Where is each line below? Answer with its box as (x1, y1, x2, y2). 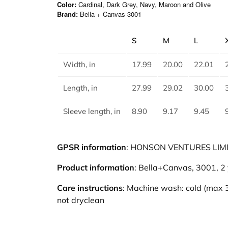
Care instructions (57, 182, 123, 193)
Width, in (63, 59, 96, 69)
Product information (57, 162, 134, 173)
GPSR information (57, 141, 126, 152)
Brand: (57, 9, 78, 19)
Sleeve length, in (63, 106, 121, 116)
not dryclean (57, 194, 104, 205)
